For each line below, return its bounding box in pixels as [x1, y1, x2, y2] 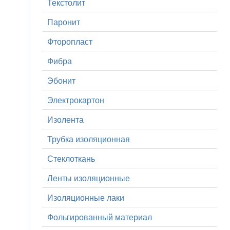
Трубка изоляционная [47, 135, 130, 144]
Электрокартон [47, 95, 105, 105]
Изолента [47, 115, 84, 124]
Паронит [47, 17, 81, 27]
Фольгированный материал [47, 213, 152, 222]
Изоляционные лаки [47, 193, 125, 202]
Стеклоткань [47, 154, 95, 163]
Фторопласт [47, 37, 93, 46]
